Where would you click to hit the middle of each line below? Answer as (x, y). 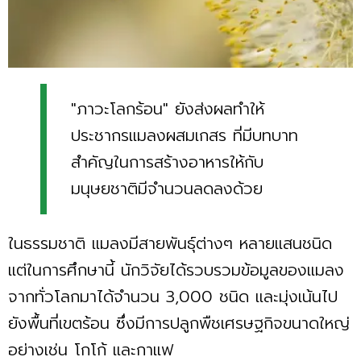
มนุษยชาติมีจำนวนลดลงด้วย (167, 188)
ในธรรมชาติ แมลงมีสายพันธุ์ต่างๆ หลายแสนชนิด (170, 243)
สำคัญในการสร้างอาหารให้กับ (167, 162)
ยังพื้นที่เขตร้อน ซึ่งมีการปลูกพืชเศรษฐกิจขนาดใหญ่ (179, 323)
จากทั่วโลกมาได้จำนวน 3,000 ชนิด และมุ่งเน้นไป (173, 296)
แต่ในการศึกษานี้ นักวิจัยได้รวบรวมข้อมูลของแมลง (176, 270)
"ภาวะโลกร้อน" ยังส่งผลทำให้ (168, 108)
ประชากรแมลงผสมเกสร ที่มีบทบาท (185, 135)
